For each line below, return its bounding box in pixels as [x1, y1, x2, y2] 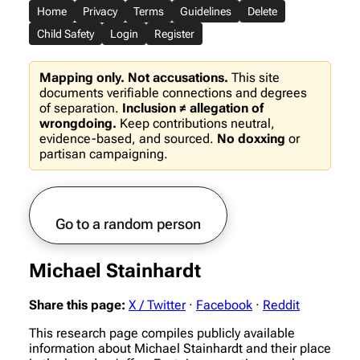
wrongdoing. [39, 115, 117, 131]
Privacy [83, 4, 117, 18]
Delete [247, 4, 277, 18]
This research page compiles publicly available [29, 325, 295, 341]
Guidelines [180, 4, 231, 18]
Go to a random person [55, 215, 201, 232]
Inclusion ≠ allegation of [122, 100, 264, 116]
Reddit [263, 297, 300, 313]
